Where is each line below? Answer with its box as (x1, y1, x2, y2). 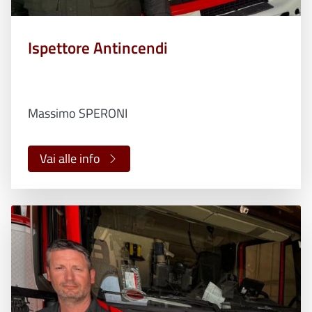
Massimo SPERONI (28, 103, 127, 123)
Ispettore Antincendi (28, 36, 168, 60)
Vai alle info (40, 149, 100, 169)
